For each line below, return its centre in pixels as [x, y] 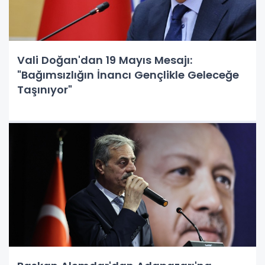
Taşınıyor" [45, 89]
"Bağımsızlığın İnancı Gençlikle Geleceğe [128, 75]
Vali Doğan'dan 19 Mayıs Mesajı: [105, 60]
